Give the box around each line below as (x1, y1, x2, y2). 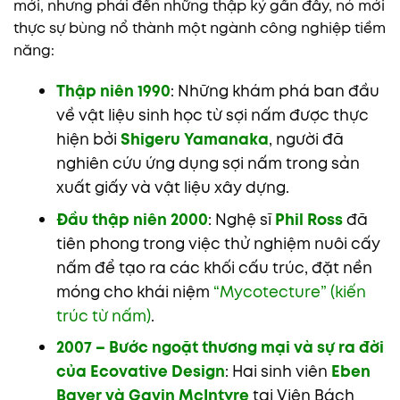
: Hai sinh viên (224, 361, 331, 383)
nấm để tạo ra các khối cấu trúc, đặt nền (55, 256, 372, 279)
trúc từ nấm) (55, 304, 151, 327)
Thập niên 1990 (55, 80, 171, 103)
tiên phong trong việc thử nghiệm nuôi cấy (55, 232, 380, 254)
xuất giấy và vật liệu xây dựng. (55, 177, 289, 199)
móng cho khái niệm (55, 280, 213, 303)
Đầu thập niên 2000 (55, 208, 208, 230)
